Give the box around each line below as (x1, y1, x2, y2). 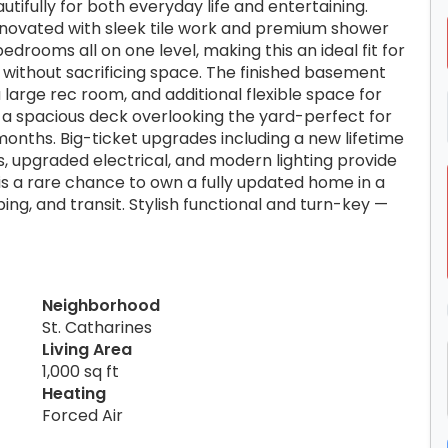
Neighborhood (42, 293, 160, 317)
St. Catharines (42, 315, 152, 339)
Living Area (42, 337, 132, 361)
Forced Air (42, 403, 123, 427)
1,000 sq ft (42, 359, 119, 383)
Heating (42, 381, 106, 405)
